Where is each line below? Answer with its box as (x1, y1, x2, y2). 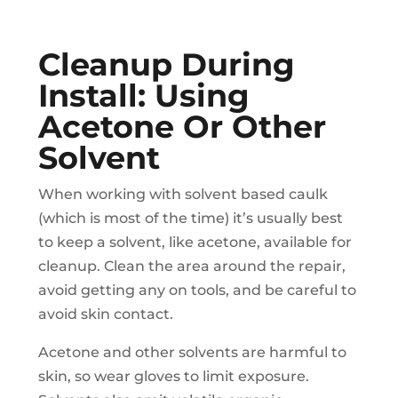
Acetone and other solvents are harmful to (37, 344, 346, 362)
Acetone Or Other (37, 107, 326, 147)
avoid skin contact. (37, 306, 173, 323)
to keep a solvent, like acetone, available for (37, 234, 352, 251)
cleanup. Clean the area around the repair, (37, 258, 346, 275)
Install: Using (37, 76, 250, 115)
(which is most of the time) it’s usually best (37, 210, 343, 227)
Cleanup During (37, 45, 295, 84)
